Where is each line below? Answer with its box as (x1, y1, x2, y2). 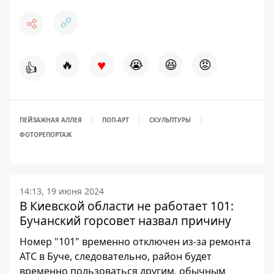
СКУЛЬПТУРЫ (149, 116, 191, 124)
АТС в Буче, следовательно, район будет (20, 250, 212, 263)
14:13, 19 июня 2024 (20, 185, 104, 197)
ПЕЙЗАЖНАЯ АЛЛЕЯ (20, 116, 82, 124)
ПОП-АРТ (102, 116, 129, 124)
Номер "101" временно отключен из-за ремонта (20, 235, 251, 248)
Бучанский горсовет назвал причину (20, 212, 231, 229)
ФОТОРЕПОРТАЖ (20, 130, 72, 139)
